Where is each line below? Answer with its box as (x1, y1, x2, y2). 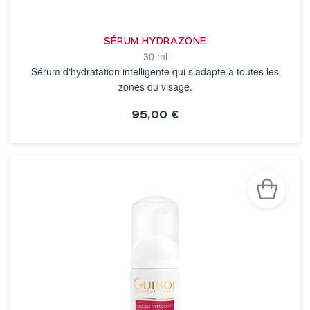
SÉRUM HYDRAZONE (103, 37, 207, 46)
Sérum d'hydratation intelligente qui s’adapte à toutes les (31, 64, 279, 78)
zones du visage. (118, 80, 192, 93)
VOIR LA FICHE (113, 139, 197, 147)
